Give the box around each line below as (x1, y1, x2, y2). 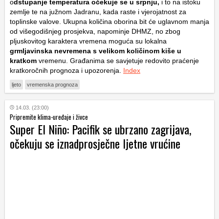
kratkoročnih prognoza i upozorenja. (10, 66, 123, 75)
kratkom (10, 57, 37, 65)
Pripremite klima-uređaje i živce (10, 112, 88, 122)
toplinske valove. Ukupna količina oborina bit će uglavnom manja (10, 18, 209, 26)
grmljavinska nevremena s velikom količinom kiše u (10, 47, 181, 55)
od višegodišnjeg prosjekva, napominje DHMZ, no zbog (10, 27, 180, 36)
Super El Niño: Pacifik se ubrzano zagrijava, (10, 120, 191, 138)
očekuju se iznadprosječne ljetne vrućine (10, 134, 180, 153)
